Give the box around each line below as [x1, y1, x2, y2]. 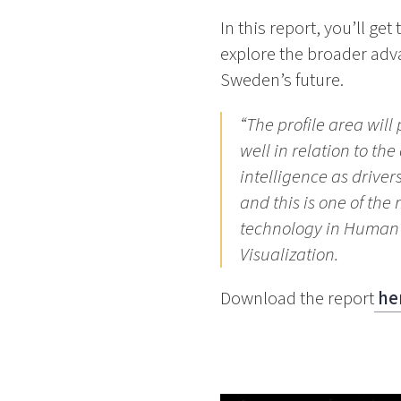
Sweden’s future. [219, 66, 344, 93]
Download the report [219, 286, 374, 312]
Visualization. [240, 241, 339, 268]
